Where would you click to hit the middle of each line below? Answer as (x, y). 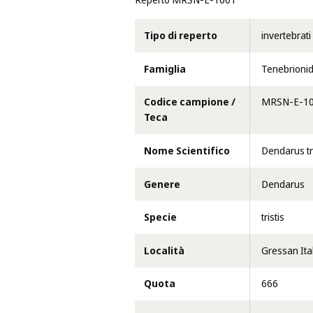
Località (164, 250)
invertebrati (286, 36)
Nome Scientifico (187, 151)
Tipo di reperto (180, 36)
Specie (160, 218)
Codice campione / (189, 102)
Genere (162, 184)
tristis (272, 218)
